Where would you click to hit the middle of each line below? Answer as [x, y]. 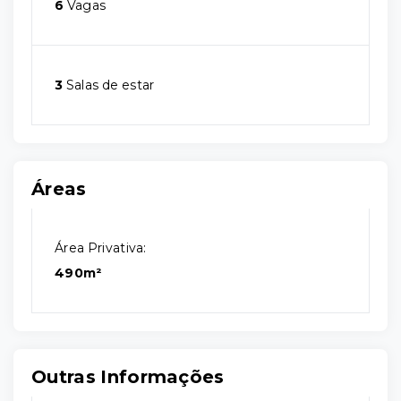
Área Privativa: [101, 248]
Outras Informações [128, 377]
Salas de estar [109, 85]
